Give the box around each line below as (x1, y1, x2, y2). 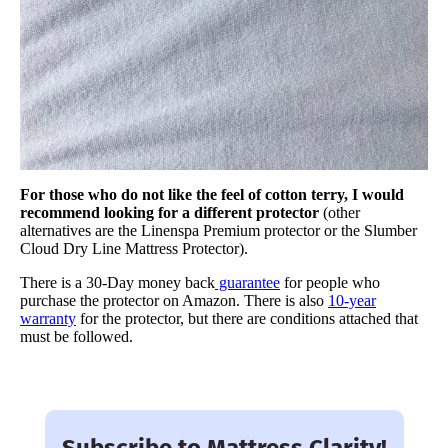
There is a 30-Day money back (20, 274, 215, 292)
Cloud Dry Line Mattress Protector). (20, 240, 248, 258)
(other (319, 204, 360, 222)
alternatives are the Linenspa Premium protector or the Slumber (20, 222, 417, 240)
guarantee (215, 274, 280, 292)
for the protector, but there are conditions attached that (76, 310, 418, 328)
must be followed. (20, 328, 133, 346)
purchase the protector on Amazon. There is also (20, 292, 328, 310)
